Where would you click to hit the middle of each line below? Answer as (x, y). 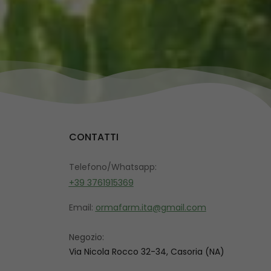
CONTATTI (93, 137)
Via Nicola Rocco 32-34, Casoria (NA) (146, 252)
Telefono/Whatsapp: (113, 167)
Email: (82, 207)
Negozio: (86, 237)
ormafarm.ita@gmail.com (151, 207)
